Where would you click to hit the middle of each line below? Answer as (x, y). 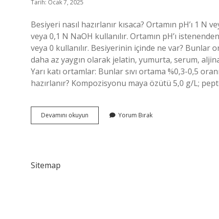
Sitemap (46, 165)
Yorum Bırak (135, 115)
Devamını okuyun (65, 115)
